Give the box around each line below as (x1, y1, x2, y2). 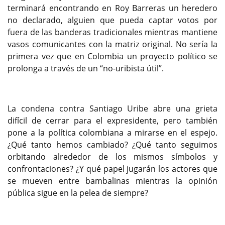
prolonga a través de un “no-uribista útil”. (8, 62, 164, 74)
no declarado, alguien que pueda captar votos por (8, 14, 217, 26)
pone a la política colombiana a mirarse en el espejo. (8, 127, 217, 138)
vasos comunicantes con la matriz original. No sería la (8, 38, 217, 50)
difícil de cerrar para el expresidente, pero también (8, 115, 217, 126)
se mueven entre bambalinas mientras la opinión (8, 175, 217, 186)
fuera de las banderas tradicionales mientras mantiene (8, 26, 217, 38)
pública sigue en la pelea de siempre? (8, 187, 148, 198)
